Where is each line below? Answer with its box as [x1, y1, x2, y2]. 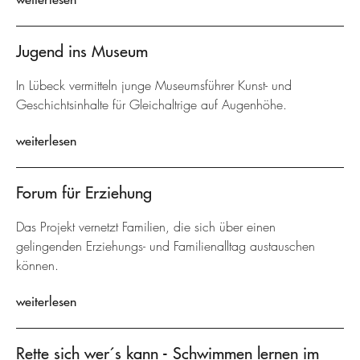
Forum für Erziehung [16, 182, 152, 202]
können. [16, 257, 59, 274]
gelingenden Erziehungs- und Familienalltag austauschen [16, 238, 315, 255]
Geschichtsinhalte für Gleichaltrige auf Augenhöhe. [16, 96, 287, 113]
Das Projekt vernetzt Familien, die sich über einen [16, 219, 276, 235]
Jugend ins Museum [16, 41, 148, 61]
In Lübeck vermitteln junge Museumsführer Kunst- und [16, 77, 292, 94]
